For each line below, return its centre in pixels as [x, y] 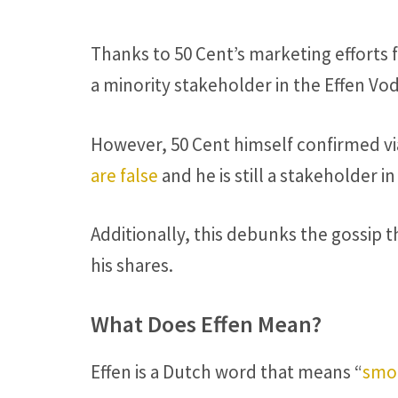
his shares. [132, 266]
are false [124, 175]
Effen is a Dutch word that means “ [227, 371]
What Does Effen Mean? [206, 323]
